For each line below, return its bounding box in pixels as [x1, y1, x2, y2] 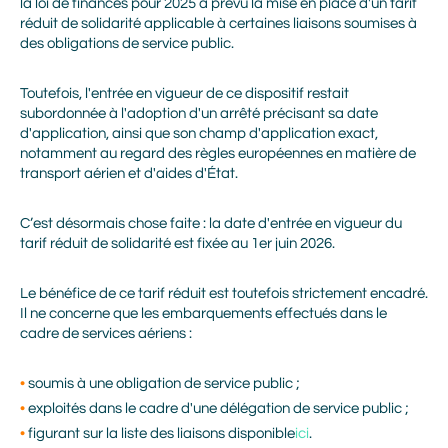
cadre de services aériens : [20, 326, 192, 341]
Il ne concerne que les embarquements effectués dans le [20, 306, 387, 321]
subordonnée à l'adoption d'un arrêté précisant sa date [20, 106, 378, 121]
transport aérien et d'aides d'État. [20, 166, 238, 181]
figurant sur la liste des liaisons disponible [28, 426, 295, 441]
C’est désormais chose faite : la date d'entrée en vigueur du [20, 216, 402, 231]
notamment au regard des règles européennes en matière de [20, 146, 416, 161]
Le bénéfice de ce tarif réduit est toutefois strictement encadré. [20, 286, 428, 301]
